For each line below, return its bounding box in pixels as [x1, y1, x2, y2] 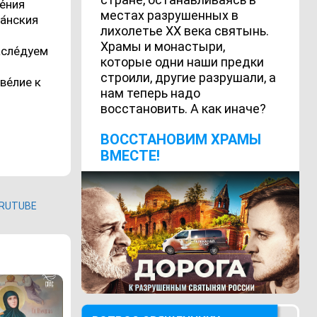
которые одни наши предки [100, 54, 265, 70]
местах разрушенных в [100, 8, 239, 23]
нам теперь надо [100, 86, 201, 101]
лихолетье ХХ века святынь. [100, 23, 270, 39]
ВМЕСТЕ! [100, 146, 161, 164]
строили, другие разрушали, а [100, 70, 277, 86]
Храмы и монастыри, [100, 39, 226, 54]
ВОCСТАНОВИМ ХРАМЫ [100, 130, 262, 148]
